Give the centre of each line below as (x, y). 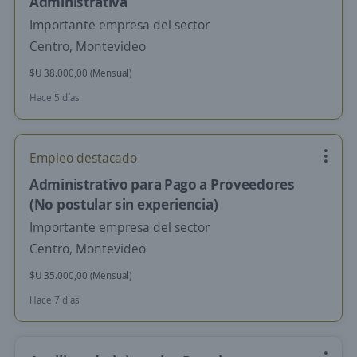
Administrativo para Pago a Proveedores (162, 184)
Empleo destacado (83, 158)
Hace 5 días (55, 98)
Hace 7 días (55, 300)
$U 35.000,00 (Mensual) (80, 275)
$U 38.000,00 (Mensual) (80, 73)
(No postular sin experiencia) (124, 204)
